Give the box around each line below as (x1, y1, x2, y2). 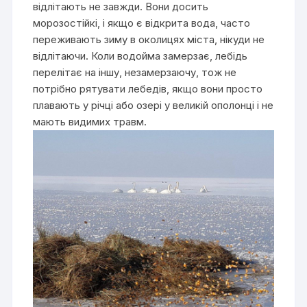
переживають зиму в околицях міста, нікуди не (33, 33, 265, 47)
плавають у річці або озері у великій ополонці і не (33, 99, 274, 112)
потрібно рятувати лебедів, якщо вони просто (33, 82, 263, 96)
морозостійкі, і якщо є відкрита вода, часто (33, 16, 251, 30)
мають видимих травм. (33, 115, 147, 129)
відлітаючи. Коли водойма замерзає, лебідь (33, 49, 248, 63)
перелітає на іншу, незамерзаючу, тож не (33, 66, 237, 79)
